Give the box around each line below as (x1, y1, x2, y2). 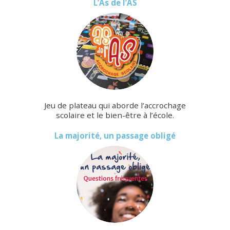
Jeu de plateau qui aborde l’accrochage (44, 100, 186, 111)
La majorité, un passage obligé (54, 130, 176, 141)
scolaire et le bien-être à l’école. (56, 110, 174, 121)
